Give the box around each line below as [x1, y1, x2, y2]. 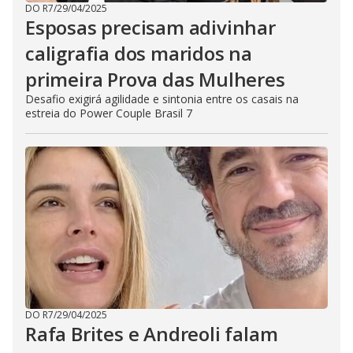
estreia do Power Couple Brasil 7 [25, 106, 192, 121]
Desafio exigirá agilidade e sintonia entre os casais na [25, 91, 299, 107]
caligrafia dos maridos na [25, 40, 252, 67]
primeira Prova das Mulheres [25, 66, 285, 93]
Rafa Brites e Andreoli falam [25, 321, 278, 347]
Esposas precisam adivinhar [25, 14, 276, 41]
